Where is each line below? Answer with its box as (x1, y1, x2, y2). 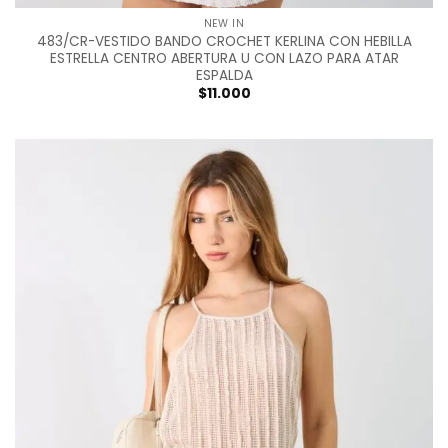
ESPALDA (195, 65, 253, 85)
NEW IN (203, 16, 245, 32)
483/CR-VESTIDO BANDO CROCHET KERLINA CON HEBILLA (36, 31, 412, 51)
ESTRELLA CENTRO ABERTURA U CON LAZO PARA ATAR (49, 48, 399, 68)
